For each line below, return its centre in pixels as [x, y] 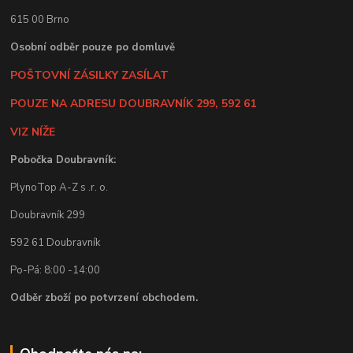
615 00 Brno [40, 19]
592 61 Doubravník [56, 242]
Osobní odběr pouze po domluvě [93, 47]
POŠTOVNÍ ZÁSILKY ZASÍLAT [90, 75]
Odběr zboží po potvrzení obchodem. [104, 297]
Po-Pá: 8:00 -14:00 [56, 270]
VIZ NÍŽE [33, 132]
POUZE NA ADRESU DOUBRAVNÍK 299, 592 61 [134, 103]
